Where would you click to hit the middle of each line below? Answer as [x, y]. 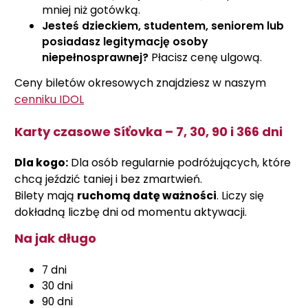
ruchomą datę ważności [147, 196]
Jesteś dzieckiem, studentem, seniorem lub [163, 26]
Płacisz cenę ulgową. [205, 57]
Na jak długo [55, 238]
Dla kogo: [41, 163]
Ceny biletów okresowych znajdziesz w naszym [140, 83]
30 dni [57, 285]
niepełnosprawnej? [95, 57]
